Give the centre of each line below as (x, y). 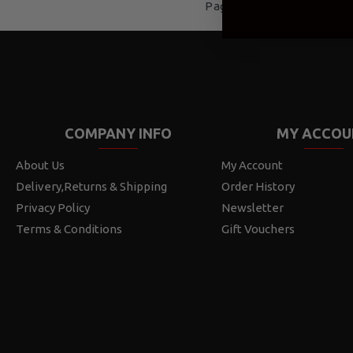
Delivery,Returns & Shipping (91, 186)
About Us (40, 165)
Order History (258, 186)
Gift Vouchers (258, 229)
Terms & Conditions (69, 229)
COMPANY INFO (119, 133)
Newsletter (252, 208)
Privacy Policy (53, 208)
